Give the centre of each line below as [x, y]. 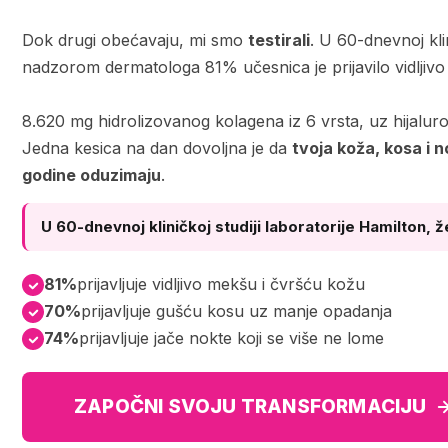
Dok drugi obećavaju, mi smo [135, 40]
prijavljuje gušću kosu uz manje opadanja [236, 311]
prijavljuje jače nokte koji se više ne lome [231, 338]
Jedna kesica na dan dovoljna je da [157, 148]
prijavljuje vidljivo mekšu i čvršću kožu [221, 284]
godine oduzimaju [91, 175]
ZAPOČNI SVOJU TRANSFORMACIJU [254, 406]
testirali [279, 40]
